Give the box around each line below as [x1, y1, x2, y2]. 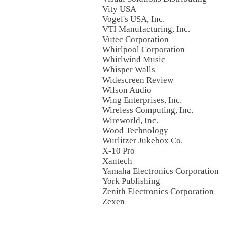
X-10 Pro [102, 146, 135, 156]
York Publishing [102, 176, 160, 186]
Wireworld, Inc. [102, 116, 158, 125]
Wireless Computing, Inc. [102, 105, 193, 115]
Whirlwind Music [102, 55, 165, 64]
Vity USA [102, 4, 136, 14]
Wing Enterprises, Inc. [102, 95, 182, 105]
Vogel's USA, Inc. [102, 14, 165, 24]
